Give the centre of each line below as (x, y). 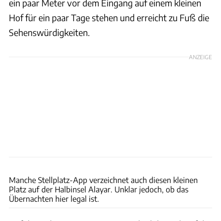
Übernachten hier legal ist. (54, 198)
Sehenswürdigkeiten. (49, 32)
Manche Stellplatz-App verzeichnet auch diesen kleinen (103, 180)
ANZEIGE (201, 56)
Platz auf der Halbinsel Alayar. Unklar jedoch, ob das (99, 189)
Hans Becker (201, 162)
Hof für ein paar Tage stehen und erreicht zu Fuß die (109, 17)
